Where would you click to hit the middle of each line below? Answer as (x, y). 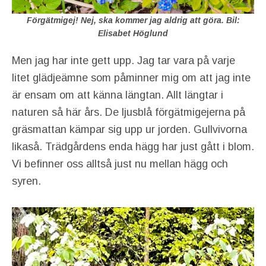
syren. (26, 181)
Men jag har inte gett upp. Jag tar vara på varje (123, 61)
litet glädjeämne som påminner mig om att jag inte (131, 78)
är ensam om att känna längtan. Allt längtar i (118, 95)
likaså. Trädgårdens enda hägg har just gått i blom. (133, 147)
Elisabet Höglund (133, 33)
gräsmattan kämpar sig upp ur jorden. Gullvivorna (129, 130)
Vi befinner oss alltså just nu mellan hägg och (120, 164)
